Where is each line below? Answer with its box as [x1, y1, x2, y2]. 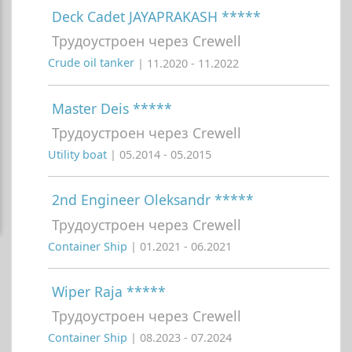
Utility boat [48, 147, 110, 163]
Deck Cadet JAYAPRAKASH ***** [52, 7, 261, 27]
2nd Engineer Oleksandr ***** [52, 190, 254, 210]
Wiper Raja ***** [52, 281, 166, 301]
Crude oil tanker [48, 55, 137, 71]
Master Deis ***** [52, 98, 172, 118]
